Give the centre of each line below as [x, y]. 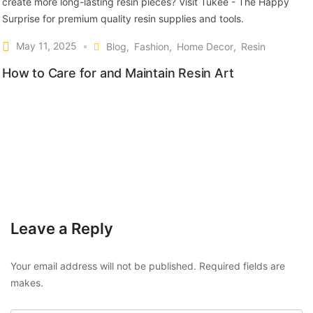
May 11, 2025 [46, 45]
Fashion [152, 46]
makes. [27, 282]
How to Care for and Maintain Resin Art [118, 73]
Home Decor [205, 46]
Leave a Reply [62, 228]
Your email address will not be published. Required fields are [148, 265]
